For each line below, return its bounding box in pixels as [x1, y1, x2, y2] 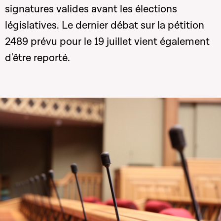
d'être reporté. [5, 51, 70, 65]
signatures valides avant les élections [5, 2, 177, 16]
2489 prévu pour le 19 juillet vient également [5, 35, 210, 48]
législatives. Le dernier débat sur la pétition [5, 19, 204, 32]
